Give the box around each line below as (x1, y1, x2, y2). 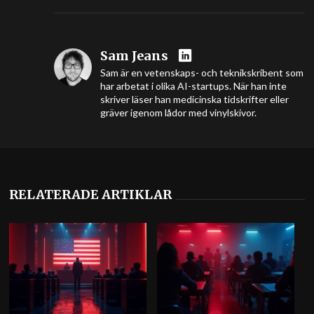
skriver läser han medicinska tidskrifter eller (100, 93, 289, 106)
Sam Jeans (100, 48, 168, 64)
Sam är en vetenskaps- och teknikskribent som (100, 67, 303, 79)
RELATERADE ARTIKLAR (9, 186, 172, 203)
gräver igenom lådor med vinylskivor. (100, 107, 257, 119)
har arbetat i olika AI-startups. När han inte (100, 80, 287, 93)
